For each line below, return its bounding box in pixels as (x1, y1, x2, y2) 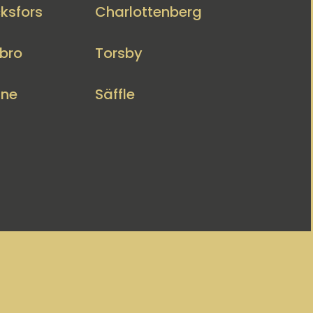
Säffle (95, 84, 136, 104)
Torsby (95, 43, 143, 63)
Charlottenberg (95, 1, 203, 22)
